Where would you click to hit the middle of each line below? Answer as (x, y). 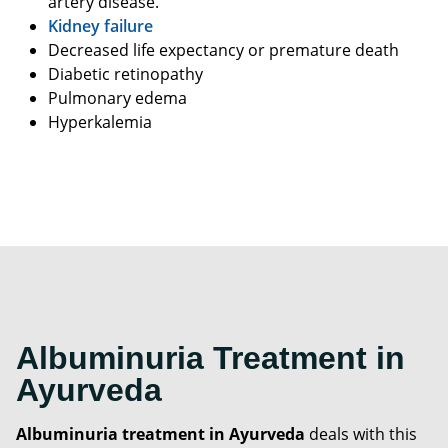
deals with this (361, 434)
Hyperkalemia (100, 122)
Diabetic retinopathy (125, 74)
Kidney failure (100, 26)
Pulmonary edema (117, 98)
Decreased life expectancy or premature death (223, 50)
